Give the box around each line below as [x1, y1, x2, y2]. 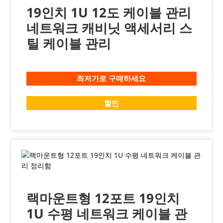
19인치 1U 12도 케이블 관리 [26, 3, 191, 21]
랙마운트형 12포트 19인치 [26, 189, 180, 208]
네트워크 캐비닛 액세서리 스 [26, 18, 192, 37]
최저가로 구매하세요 [77, 73, 146, 84]
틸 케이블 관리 [26, 34, 111, 52]
